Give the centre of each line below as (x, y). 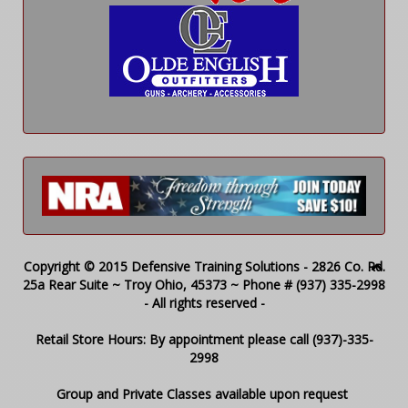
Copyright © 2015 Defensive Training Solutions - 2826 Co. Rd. (204, 267)
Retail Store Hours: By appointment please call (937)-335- (204, 340)
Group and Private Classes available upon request (204, 394)
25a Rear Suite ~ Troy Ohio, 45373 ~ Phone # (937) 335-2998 (204, 285)
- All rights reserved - (204, 303)
